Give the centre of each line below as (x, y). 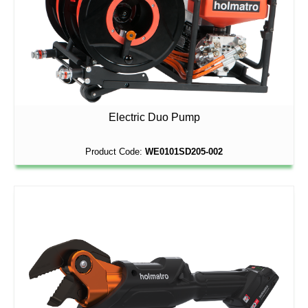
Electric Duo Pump (154, 117)
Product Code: (115, 151)
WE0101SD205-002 (184, 151)
